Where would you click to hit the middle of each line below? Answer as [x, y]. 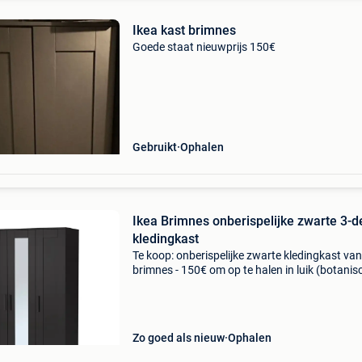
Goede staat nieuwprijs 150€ [204, 47]
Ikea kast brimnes [184, 30]
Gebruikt [154, 147]
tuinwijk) [154, 284]
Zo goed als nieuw [178, 338]
